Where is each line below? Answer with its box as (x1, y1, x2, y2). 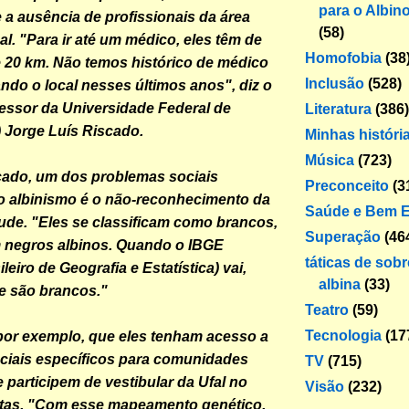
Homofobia (305, 49, 382, 66)
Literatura (305, 100, 372, 117)
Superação (305, 228, 381, 245)
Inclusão (305, 75, 364, 91)
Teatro (305, 301, 349, 318)
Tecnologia (305, 327, 382, 343)
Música (305, 152, 354, 168)
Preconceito (305, 177, 389, 194)
